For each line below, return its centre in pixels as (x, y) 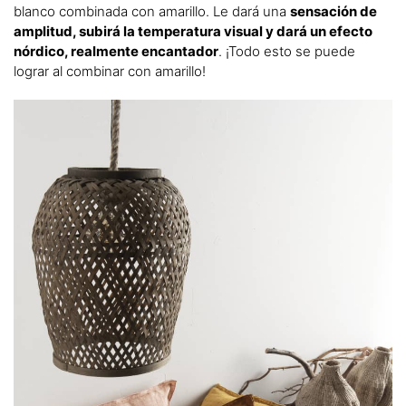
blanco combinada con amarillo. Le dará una (152, 11)
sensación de (333, 11)
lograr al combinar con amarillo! (110, 71)
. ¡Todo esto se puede (287, 51)
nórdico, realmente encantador (116, 51)
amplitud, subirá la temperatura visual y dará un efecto (193, 31)
